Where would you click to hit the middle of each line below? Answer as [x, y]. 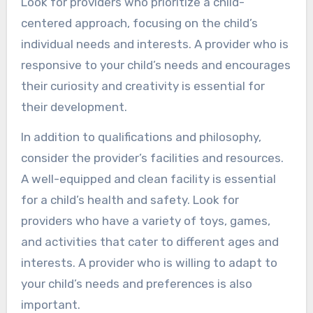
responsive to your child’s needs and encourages [155, 65]
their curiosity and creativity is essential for [143, 86]
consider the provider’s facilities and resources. [152, 158]
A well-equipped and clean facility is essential [148, 179]
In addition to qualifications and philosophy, [141, 137]
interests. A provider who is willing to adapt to [149, 262]
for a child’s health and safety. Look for [130, 199]
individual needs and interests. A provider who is [154, 44]
